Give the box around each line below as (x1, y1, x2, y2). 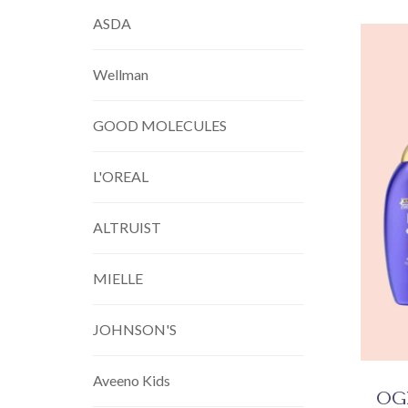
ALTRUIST (93, 219, 161, 236)
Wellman (93, 66, 148, 83)
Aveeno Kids (93, 372, 170, 389)
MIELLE (93, 270, 143, 287)
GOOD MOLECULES (93, 117, 227, 134)
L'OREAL (93, 168, 148, 185)
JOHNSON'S (93, 321, 177, 338)
